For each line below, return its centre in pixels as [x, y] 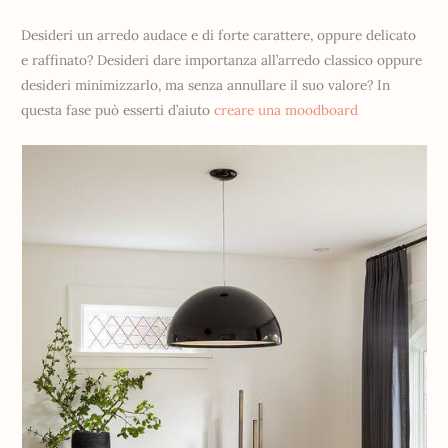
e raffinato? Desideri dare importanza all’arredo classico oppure [222, 59]
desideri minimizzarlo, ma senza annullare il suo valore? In [206, 84]
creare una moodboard [286, 109]
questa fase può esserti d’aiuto [118, 109]
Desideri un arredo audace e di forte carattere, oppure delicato [219, 34]
